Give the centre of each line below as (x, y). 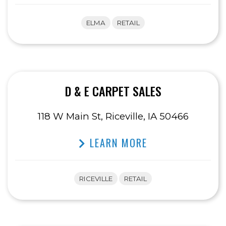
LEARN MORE (117, 143)
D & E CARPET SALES (113, 91)
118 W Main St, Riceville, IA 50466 (113, 117)
